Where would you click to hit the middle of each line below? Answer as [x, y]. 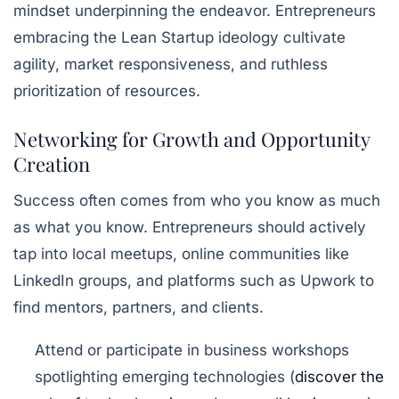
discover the [339, 376]
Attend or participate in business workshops [192, 350]
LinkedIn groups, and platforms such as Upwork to [194, 280]
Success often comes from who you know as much [197, 200]
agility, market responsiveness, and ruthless [171, 64]
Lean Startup [167, 37]
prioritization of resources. [107, 90]
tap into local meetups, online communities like [181, 253]
